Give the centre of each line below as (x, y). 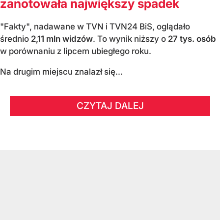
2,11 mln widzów (62, 39)
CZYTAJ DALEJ (110, 106)
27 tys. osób (192, 39)
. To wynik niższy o (130, 39)
